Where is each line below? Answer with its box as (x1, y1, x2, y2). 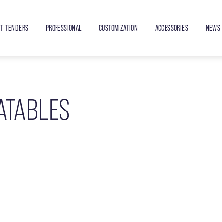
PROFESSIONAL (45, 23, 82, 32)
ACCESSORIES (155, 23, 189, 32)
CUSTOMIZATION (99, 23, 138, 32)
